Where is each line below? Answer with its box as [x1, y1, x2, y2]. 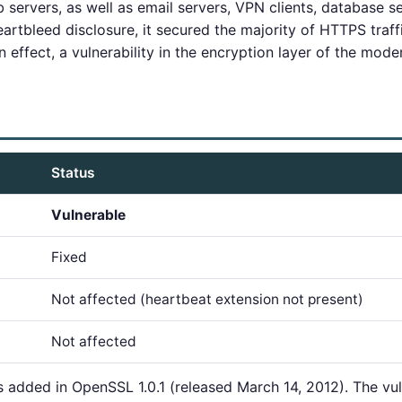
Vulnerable [51, 206, 126, 223]
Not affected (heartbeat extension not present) [51, 291, 363, 308]
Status [51, 164, 95, 181]
